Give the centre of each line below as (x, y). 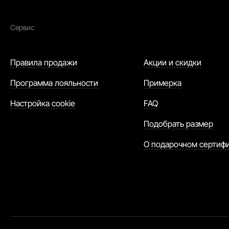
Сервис (22, 27)
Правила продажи (44, 62)
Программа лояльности (54, 83)
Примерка (162, 83)
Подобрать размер (178, 124)
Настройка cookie (43, 103)
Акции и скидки (172, 62)
